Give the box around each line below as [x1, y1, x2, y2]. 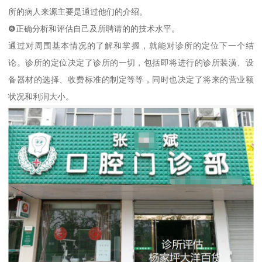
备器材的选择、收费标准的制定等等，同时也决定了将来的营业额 [8, 75, 254, 85]
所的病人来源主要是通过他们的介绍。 [8, 7, 148, 17]
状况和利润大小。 [8, 92, 74, 102]
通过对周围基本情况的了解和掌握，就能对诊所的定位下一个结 [8, 41, 254, 51]
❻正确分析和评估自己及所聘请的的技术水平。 [8, 24, 180, 34]
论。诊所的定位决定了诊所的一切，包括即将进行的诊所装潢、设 [8, 58, 254, 68]
